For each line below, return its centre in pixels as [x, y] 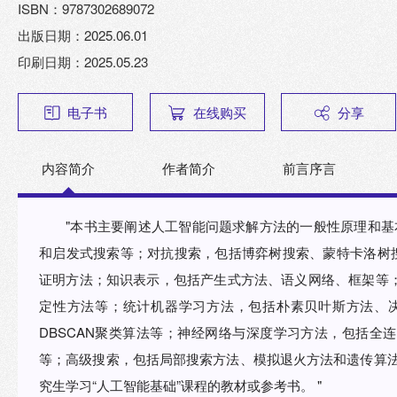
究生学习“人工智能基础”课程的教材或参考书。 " [180, 385]
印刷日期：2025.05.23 [83, 62]
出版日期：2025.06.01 [83, 35]
